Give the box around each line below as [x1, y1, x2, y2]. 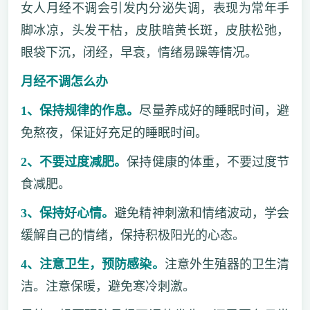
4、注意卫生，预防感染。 [20, 257, 165, 271]
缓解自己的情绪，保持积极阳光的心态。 [20, 228, 245, 242]
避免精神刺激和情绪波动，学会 [114, 206, 290, 220]
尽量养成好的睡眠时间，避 [139, 103, 290, 118]
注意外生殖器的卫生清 [164, 257, 290, 271]
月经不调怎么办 [20, 74, 108, 89]
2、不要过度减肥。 [20, 154, 127, 169]
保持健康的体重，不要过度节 [127, 154, 290, 169]
